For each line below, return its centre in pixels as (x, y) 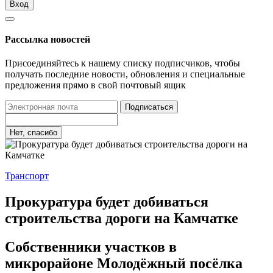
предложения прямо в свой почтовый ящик (95, 85)
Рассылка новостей (48, 39)
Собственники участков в (91, 246)
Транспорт (27, 176)
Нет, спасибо (34, 133)
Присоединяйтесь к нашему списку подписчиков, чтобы (122, 63)
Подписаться (149, 107)
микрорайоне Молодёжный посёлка (124, 263)
